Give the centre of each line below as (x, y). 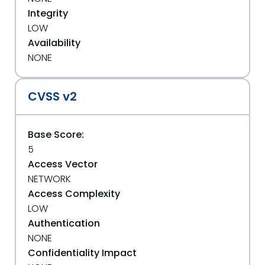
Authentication (64, 223)
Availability (54, 43)
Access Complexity (74, 194)
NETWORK (49, 179)
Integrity (48, 13)
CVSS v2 (52, 96)
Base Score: (56, 135)
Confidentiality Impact (82, 253)
